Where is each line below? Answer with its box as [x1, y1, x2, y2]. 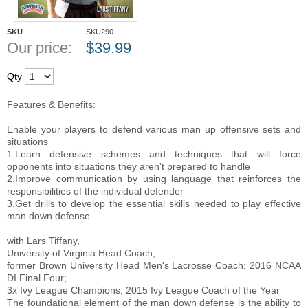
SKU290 [86, 27, 113, 36]
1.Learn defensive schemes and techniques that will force [7, 148, 301, 159]
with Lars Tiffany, [7, 235, 80, 246]
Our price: [7, 39, 72, 56]
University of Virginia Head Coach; [7, 247, 155, 258]
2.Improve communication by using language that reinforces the [7, 173, 301, 184]
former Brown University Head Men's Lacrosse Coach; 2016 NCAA [7, 260, 301, 271]
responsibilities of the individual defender [7, 186, 184, 197]
